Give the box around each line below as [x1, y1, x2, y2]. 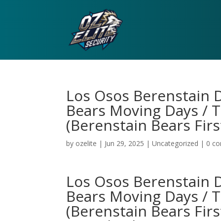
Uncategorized [152, 138, 199, 148]
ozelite [75, 138, 97, 148]
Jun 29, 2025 [105, 138, 145, 148]
